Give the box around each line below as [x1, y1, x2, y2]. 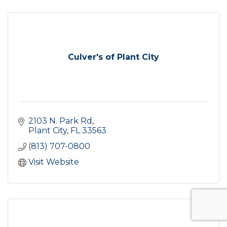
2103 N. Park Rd [28, 116, 92, 126]
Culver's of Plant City [68, 52, 159, 62]
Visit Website [28, 157, 79, 167]
